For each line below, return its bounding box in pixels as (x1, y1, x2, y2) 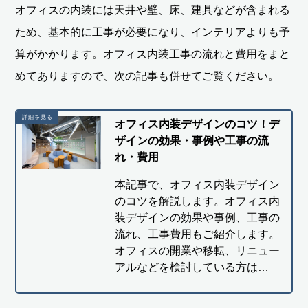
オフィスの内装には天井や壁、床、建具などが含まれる (15, 4, 291, 16)
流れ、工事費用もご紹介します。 (114, 228, 280, 241)
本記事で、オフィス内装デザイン (114, 179, 280, 191)
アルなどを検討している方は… (114, 261, 269, 274)
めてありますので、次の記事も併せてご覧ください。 (15, 70, 280, 82)
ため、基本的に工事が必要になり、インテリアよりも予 (15, 26, 291, 38)
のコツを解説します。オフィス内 (114, 195, 280, 208)
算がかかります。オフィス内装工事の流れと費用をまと (15, 48, 291, 60)
